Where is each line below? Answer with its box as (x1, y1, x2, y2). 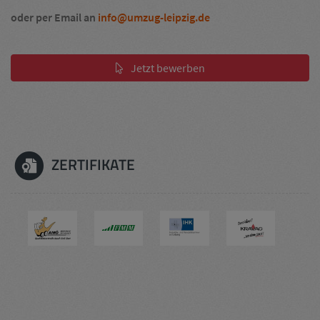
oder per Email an (11, 10, 98, 24)
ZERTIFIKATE (48, 153, 135, 176)
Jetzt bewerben (130, 61, 205, 75)
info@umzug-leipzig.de (98, 10, 210, 24)
